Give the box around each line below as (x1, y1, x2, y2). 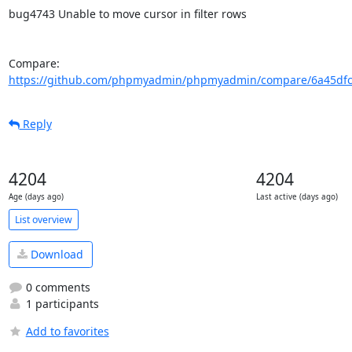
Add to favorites (25, 323, 109, 339)
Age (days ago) (8, 192, 64, 202)
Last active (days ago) (256, 192, 338, 202)
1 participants (22, 295, 99, 311)
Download (27, 247, 83, 262)
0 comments (22, 279, 90, 295)
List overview (14, 212, 72, 226)
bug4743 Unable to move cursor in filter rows (8, 6, 247, 21)
